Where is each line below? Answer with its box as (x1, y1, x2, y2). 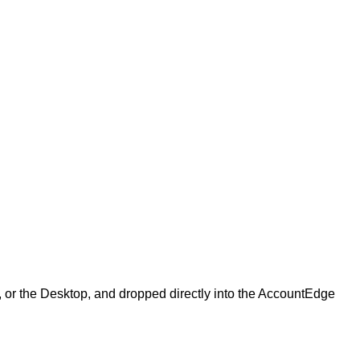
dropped (119, 287, 166, 301)
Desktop (40, 287, 88, 301)
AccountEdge (258, 287, 335, 301)
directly (170, 287, 211, 301)
